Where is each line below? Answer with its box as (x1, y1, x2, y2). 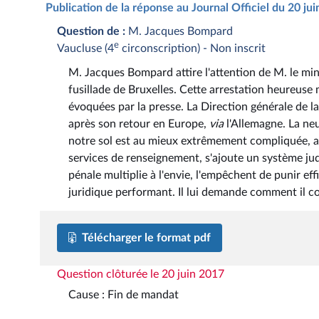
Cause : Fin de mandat (68, 289, 179, 301)
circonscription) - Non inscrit (119, 42, 266, 54)
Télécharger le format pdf (82, 232, 211, 244)
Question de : (57, 25, 125, 37)
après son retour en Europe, (68, 118, 209, 130)
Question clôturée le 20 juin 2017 (57, 268, 224, 280)
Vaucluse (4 (57, 42, 114, 54)
